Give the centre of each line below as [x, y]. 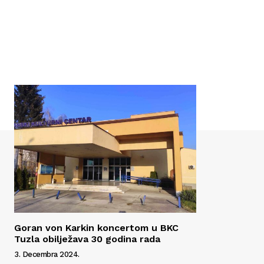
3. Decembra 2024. [47, 254]
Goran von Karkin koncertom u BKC [96, 227]
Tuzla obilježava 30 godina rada [87, 239]
